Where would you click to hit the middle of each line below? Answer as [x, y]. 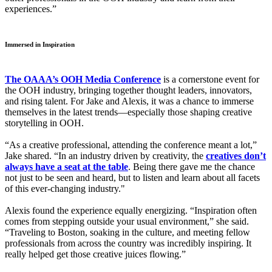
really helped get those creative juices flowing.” [95, 254]
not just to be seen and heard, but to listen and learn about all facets [132, 178]
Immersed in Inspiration [40, 45]
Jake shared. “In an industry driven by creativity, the [105, 156]
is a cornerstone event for [210, 80]
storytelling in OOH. [44, 123]
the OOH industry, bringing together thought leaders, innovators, [128, 90]
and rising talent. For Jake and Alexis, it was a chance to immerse [129, 101]
